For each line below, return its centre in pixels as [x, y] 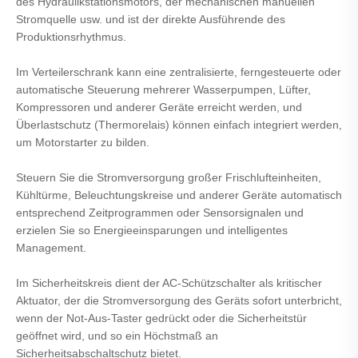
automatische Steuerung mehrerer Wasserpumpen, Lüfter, [163, 90]
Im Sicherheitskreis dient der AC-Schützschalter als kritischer [169, 283]
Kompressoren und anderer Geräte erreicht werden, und [159, 107]
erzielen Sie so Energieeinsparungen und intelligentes [152, 231]
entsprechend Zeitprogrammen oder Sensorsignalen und [160, 213]
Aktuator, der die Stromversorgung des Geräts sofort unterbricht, [179, 301]
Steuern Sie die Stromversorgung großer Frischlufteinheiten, [169, 178]
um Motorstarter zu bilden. [83, 143]
